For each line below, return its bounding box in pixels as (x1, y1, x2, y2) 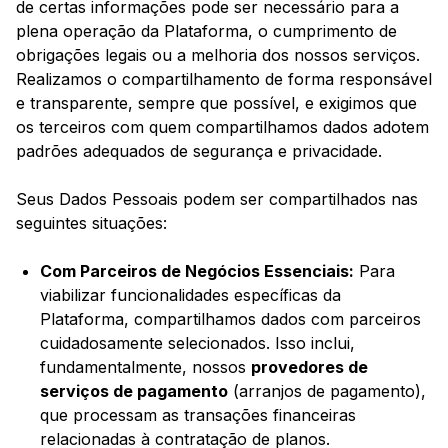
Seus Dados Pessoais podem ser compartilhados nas (16, 189, 418, 210)
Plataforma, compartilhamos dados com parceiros (40, 309, 421, 330)
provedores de (251, 357, 368, 378)
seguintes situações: (16, 213, 167, 234)
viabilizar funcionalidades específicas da (40, 285, 341, 306)
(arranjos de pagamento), (228, 381, 426, 402)
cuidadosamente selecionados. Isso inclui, (40, 333, 355, 354)
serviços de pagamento (40, 381, 228, 402)
